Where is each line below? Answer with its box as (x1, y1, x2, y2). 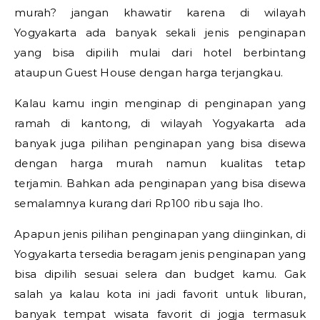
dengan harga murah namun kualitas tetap (14, 156, 306, 170)
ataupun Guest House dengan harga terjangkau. (14, 65, 284, 79)
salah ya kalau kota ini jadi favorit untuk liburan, (14, 286, 306, 301)
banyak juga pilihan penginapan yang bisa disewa (14, 136, 306, 150)
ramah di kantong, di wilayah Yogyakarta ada (14, 116, 306, 130)
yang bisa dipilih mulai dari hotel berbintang (14, 45, 306, 59)
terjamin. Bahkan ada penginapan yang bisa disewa (14, 176, 306, 190)
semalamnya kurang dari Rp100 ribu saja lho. (14, 196, 263, 210)
